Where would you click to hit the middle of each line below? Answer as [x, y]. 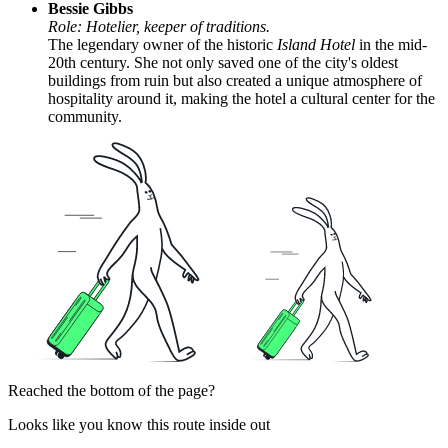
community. [85, 117]
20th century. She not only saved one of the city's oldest [223, 63]
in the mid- [391, 45]
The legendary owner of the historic [162, 45]
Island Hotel [316, 45]
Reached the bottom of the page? [111, 391]
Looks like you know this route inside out [139, 425]
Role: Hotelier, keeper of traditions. [159, 27]
